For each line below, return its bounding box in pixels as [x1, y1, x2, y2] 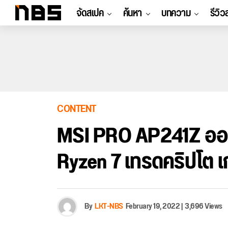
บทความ [161, 4, 190, 23]
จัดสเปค [76, 4, 103, 23]
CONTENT [57, 99, 96, 119]
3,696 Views [185, 198, 222, 214]
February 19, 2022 [125, 198, 180, 214]
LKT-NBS [95, 198, 123, 214]
